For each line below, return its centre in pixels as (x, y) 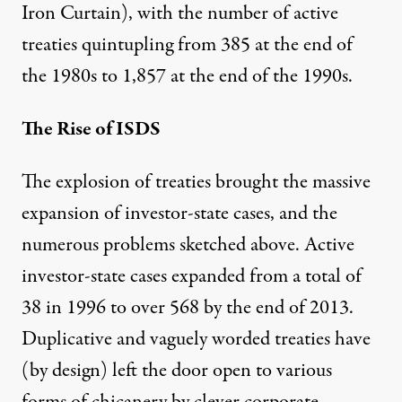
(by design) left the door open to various (177, 370)
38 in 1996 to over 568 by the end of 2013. (188, 307)
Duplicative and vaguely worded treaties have (196, 339)
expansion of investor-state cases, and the (179, 213)
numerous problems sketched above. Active (188, 245)
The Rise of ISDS (91, 129)
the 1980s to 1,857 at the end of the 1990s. (187, 76)
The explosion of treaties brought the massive (196, 182)
